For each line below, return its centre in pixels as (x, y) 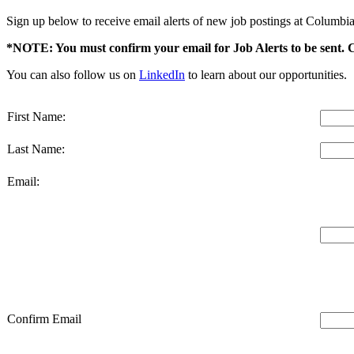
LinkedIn (162, 75)
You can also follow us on (73, 75)
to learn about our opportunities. (266, 75)
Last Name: (38, 149)
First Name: (38, 117)
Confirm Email (44, 319)
